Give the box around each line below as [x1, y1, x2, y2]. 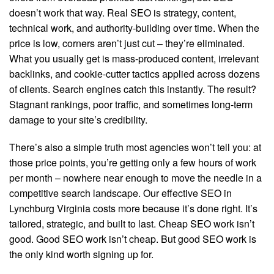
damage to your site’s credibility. [9, 113, 147, 127]
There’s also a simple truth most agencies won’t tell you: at [9, 140, 261, 154]
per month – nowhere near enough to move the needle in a [9, 171, 262, 185]
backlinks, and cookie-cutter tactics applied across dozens [9, 67, 260, 81]
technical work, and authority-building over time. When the [9, 21, 259, 35]
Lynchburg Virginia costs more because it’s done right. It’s [9, 201, 257, 215]
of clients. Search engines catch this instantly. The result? [9, 82, 256, 96]
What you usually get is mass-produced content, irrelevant [9, 51, 259, 65]
